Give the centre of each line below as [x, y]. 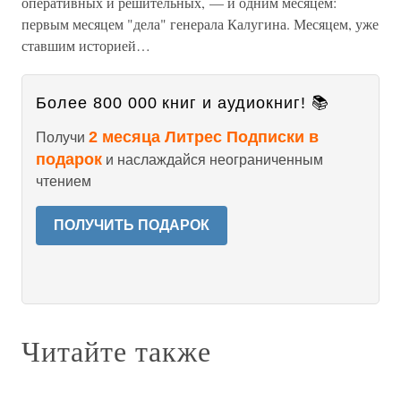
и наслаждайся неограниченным [213, 160]
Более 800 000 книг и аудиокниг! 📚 [183, 103]
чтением [64, 181]
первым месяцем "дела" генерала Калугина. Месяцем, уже [200, 24]
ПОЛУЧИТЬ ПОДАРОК [132, 225]
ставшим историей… [86, 45]
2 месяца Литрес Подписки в [204, 137]
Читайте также [116, 350]
